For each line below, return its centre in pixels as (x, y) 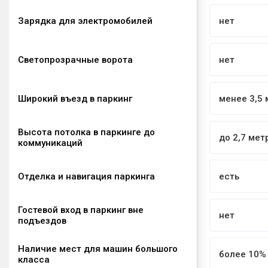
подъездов (42, 220)
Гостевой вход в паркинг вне (81, 210)
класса (34, 259)
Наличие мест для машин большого (98, 249)
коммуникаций (50, 143)
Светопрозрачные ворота (75, 60)
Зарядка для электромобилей (85, 21)
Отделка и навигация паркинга (86, 176)
